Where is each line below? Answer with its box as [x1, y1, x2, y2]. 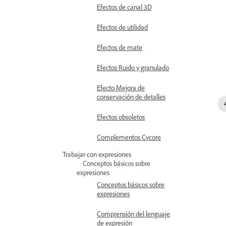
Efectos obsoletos [97, 112, 145, 121]
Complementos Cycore [97, 133, 161, 141]
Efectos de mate [97, 43, 142, 51]
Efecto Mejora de [97, 83, 145, 92]
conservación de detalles [97, 92, 165, 101]
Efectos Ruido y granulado [97, 63, 169, 72]
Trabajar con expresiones [63, 150, 131, 158]
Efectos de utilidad [97, 23, 148, 31]
